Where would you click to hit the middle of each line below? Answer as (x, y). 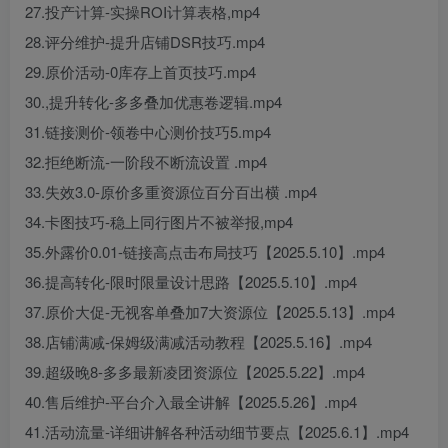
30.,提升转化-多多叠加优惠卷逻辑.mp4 (153, 101)
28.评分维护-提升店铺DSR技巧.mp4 (145, 41)
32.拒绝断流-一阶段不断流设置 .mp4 (146, 161)
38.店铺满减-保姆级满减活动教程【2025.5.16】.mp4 (198, 341)
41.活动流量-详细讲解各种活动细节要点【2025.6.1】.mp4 (217, 431)
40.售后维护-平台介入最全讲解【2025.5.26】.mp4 (191, 401)
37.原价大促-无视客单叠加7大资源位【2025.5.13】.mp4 (210, 311)
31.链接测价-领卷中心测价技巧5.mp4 (148, 131)
